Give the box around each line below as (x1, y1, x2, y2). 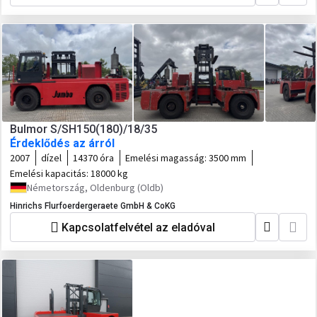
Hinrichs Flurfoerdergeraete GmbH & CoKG (10, 201, 175, 211)
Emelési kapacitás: (10, 167, 91, 180)
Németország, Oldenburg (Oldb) (27, 181, 163, 194)
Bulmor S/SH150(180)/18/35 (10, 122, 157, 136)
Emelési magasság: (125, 151, 209, 164)
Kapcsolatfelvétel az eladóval (62, 220, 215, 234)
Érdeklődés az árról (10, 137, 115, 150)
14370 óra (73, 151, 114, 164)
